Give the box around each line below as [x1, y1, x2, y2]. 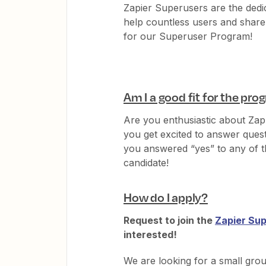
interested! [123, 228, 177, 240]
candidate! [123, 156, 169, 169]
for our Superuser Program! [123, 30, 255, 42]
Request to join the [123, 214, 215, 226]
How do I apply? [123, 188, 208, 206]
